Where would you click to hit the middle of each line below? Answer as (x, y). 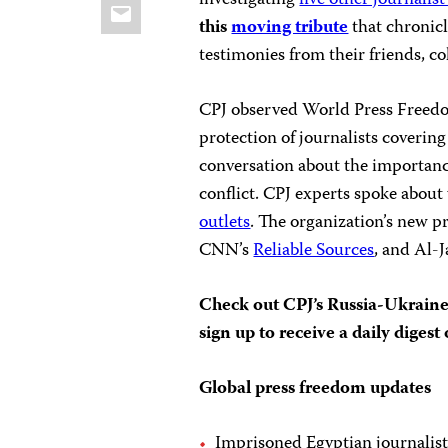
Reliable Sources (314, 251)
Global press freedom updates (315, 389)
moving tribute (290, 28)
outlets (225, 223)
